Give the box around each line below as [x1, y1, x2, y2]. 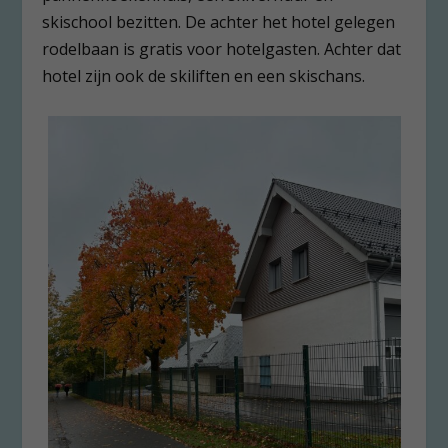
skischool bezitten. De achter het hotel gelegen [42, 11, 396, 34]
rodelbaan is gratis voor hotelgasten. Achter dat [42, 38, 402, 61]
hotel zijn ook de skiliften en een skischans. [42, 65, 366, 88]
